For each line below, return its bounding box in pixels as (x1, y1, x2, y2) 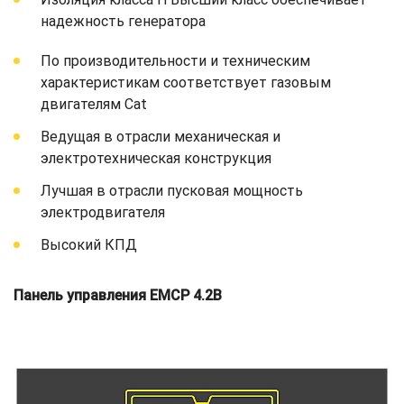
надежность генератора (41, 12, 206, 30)
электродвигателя (41, 203, 165, 221)
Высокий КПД (41, 235, 137, 253)
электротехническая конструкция (41, 149, 271, 167)
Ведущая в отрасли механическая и (41, 127, 280, 145)
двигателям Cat (41, 95, 147, 113)
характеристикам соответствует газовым (41, 73, 331, 91)
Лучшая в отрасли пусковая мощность (41, 181, 303, 199)
